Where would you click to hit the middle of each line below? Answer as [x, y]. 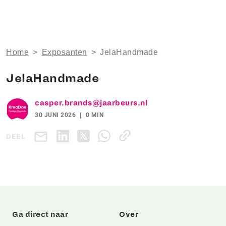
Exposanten [64, 52]
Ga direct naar [40, 214]
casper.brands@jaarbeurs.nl [91, 103]
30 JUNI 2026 [55, 115]
